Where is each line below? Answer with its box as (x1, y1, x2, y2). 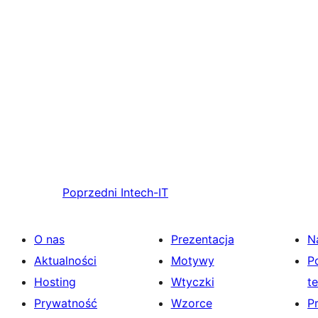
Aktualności (34, 253, 97, 268)
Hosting (34, 275, 76, 290)
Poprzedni (62, 185, 117, 200)
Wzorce (170, 296, 212, 311)
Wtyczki (170, 275, 214, 290)
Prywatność (34, 296, 97, 311)
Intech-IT (121, 185, 168, 200)
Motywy (170, 253, 214, 268)
